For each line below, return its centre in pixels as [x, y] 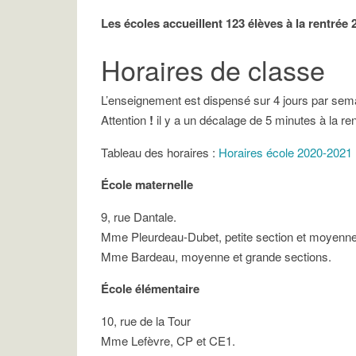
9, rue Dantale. [139, 217]
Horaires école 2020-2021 [285, 152]
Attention [124, 120]
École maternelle [147, 184]
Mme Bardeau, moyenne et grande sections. [216, 256]
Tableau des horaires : [160, 152]
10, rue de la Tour [146, 321]
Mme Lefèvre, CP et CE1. [168, 341]
